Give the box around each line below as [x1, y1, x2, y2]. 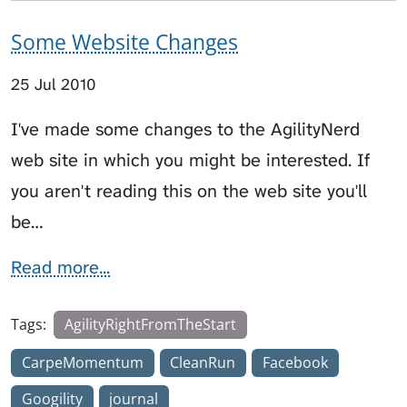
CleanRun [170, 352, 236, 373]
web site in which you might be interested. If [11, 148, 370, 173]
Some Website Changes [11, 27, 238, 57]
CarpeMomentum [21, 352, 144, 373]
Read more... [11, 255, 110, 280]
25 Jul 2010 [11, 74, 96, 96]
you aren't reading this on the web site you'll [11, 179, 367, 203]
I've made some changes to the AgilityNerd [11, 117, 360, 142]
